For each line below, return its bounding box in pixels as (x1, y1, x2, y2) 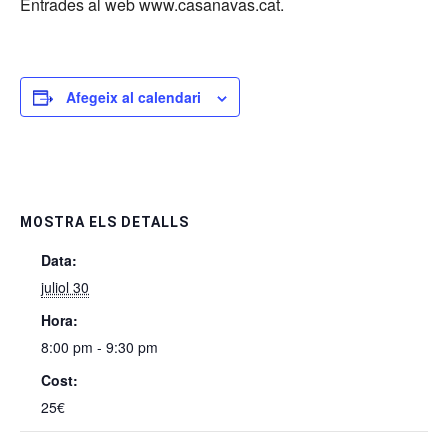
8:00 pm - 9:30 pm (41, 337, 158, 358)
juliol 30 (41, 277, 89, 298)
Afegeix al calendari (66, 87, 201, 108)
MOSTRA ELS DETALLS (20, 214, 189, 231)
